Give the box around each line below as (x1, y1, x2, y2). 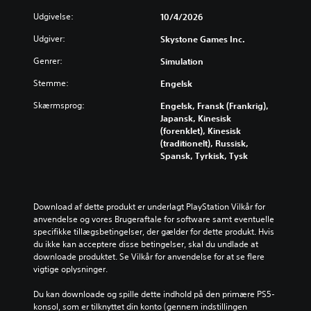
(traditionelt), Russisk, (160, 137, 249, 149)
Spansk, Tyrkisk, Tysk (160, 149, 248, 161)
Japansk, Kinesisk (160, 112, 231, 124)
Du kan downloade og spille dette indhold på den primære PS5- (33, 287, 275, 300)
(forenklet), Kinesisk (160, 124, 241, 136)
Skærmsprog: (33, 99, 85, 111)
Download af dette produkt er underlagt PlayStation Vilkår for (33, 200, 265, 212)
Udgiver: (33, 32, 65, 44)
